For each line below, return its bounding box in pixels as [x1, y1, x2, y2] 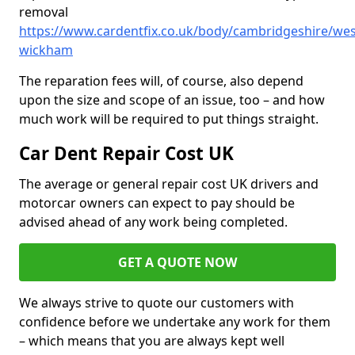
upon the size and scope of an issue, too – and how [19, 91, 325, 109]
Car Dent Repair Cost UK [19, 141, 234, 166]
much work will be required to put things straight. [19, 110, 319, 128]
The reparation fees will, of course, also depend [19, 72, 303, 90]
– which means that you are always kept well [19, 332, 284, 350]
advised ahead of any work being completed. [19, 213, 291, 231]
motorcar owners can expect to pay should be [19, 194, 295, 212]
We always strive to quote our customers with [19, 294, 294, 312]
